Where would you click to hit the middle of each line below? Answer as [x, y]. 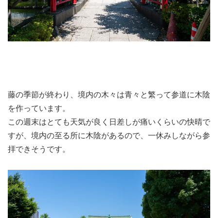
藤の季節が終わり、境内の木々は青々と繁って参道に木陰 [109, 94]
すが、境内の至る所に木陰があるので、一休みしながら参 [109, 135]
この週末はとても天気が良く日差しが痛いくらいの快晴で [109, 122]
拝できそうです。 [39, 149]
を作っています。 [39, 108]
